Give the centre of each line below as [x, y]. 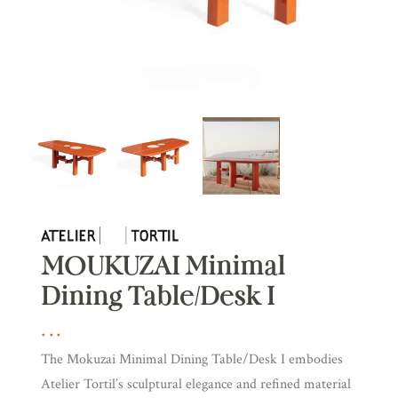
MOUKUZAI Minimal [163, 266]
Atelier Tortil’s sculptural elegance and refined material [196, 384]
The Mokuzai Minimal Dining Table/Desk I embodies [192, 359]
